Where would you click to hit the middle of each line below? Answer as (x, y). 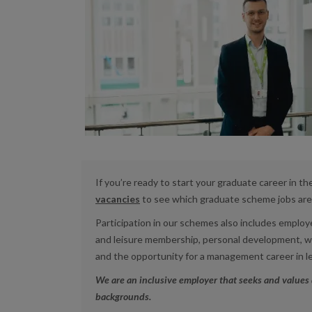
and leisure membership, (149, 239)
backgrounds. (123, 296)
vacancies (118, 198)
